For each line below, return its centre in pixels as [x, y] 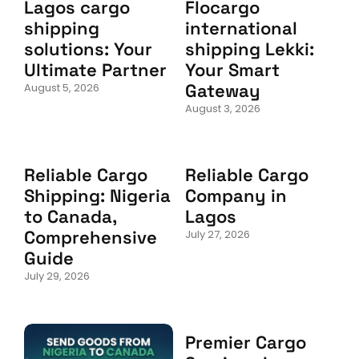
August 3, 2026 [223, 109]
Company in [236, 196]
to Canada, [70, 217]
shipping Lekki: [250, 49]
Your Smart [232, 70]
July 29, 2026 [57, 276]
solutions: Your [88, 49]
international [241, 28]
